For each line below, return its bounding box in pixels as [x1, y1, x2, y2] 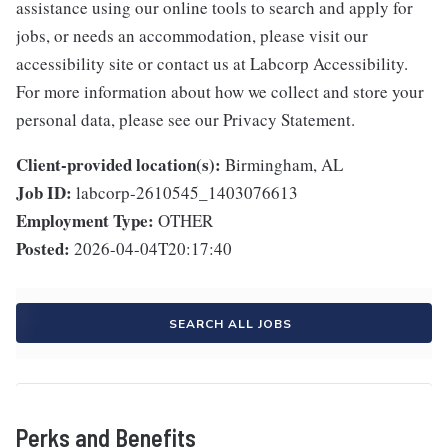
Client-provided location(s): [16, 152, 221, 178]
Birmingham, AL [225, 153, 343, 177]
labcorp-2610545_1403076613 [76, 181, 298, 205]
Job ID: [16, 180, 72, 206]
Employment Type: [16, 208, 154, 234]
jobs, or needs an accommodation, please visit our [16, 24, 368, 48]
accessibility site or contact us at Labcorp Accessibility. [16, 52, 408, 76]
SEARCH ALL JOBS [168, 316, 292, 333]
